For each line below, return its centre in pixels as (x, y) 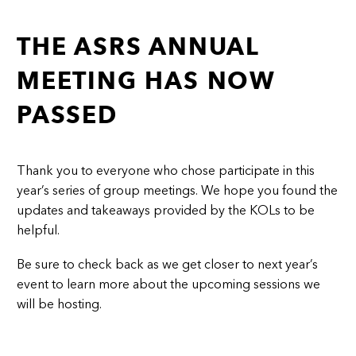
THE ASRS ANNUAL (138, 47)
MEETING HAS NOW (146, 81)
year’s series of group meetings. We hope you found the (177, 191)
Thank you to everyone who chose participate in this (166, 171)
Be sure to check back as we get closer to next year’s (167, 264)
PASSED (67, 115)
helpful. (38, 230)
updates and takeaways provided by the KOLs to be (166, 211)
